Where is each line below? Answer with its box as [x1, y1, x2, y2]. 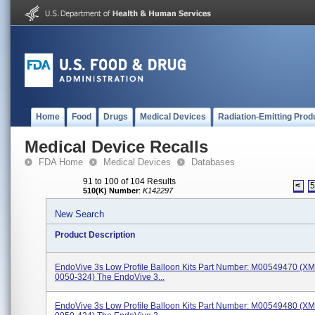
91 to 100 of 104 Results [83, 176, 176, 186]
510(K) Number [83, 186, 139, 195]
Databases [191, 157, 235, 167]
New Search [55, 209, 104, 219]
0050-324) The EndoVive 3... [55, 272, 165, 282]
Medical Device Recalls [25, 137, 208, 156]
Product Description [55, 230, 135, 240]
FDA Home [39, 157, 83, 167]
